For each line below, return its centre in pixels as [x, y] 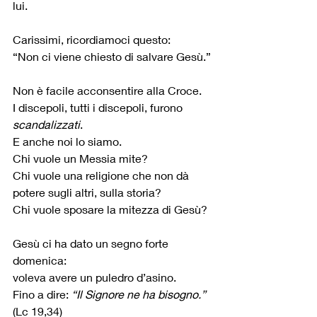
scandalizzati [46, 125]
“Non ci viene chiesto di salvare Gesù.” [112, 57]
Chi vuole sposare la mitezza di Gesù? [110, 209]
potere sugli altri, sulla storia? [87, 192]
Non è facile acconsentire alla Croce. [107, 91]
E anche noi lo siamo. [67, 142]
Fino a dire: [42, 294]
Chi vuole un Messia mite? [80, 158]
